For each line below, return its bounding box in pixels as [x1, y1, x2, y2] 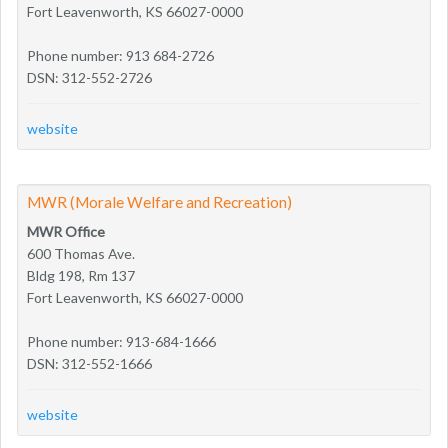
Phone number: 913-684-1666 [27, 332, 216, 350]
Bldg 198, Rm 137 [27, 266, 135, 284]
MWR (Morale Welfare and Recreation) [27, 192, 292, 211]
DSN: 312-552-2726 [27, 68, 152, 86]
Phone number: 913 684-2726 [27, 46, 214, 64]
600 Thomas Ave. [27, 244, 135, 262]
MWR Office [27, 222, 105, 240]
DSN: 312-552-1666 [27, 354, 152, 372]
